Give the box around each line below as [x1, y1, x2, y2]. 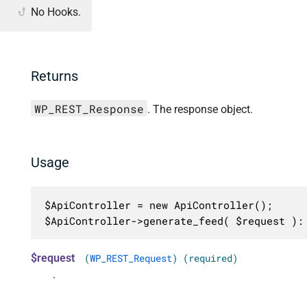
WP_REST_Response [34, 101, 144, 116]
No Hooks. [31, 5, 81, 19]
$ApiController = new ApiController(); [44, 197, 273, 212]
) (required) [171, 252, 238, 265]
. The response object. [147, 102, 253, 116]
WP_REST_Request [89, 252, 172, 265]
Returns [31, 68, 78, 85]
